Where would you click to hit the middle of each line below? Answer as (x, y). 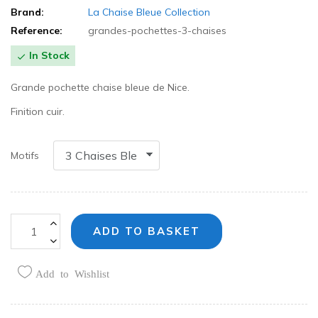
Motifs (25, 155)
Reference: (37, 31)
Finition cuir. (38, 111)
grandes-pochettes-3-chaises (157, 31)
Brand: (27, 12)
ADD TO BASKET (147, 231)
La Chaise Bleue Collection (149, 12)
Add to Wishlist (72, 273)
